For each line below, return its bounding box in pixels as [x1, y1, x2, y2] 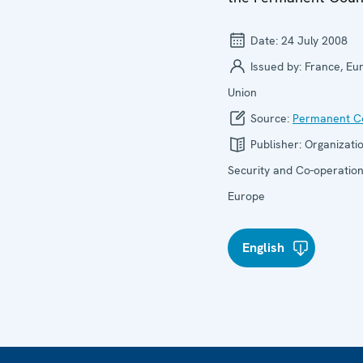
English [242, 239, 284, 256]
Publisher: [247, 137, 305, 152]
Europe [228, 189, 265, 203]
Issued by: [247, 59, 305, 74]
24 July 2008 [281, 33, 348, 48]
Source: [247, 111, 293, 126]
